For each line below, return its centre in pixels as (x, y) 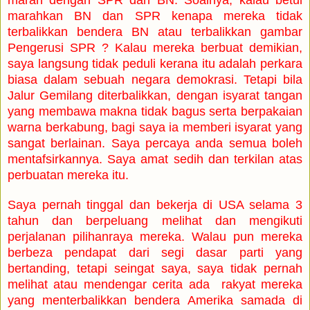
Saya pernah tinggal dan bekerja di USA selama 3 (155, 204)
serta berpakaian (254, 111)
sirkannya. (77, 159)
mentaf (27, 159)
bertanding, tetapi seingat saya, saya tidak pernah (155, 268)
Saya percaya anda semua (192, 143)
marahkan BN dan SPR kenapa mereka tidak (155, 16)
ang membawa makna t (79, 111)
